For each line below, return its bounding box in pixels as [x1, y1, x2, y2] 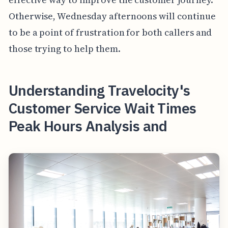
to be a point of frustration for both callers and [8, 25, 212, 39]
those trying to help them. [8, 42, 121, 55]
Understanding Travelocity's [8, 80, 190, 100]
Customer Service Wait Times [8, 98, 196, 118]
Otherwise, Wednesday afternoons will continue [8, 9, 216, 22]
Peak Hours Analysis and [8, 116, 167, 135]
